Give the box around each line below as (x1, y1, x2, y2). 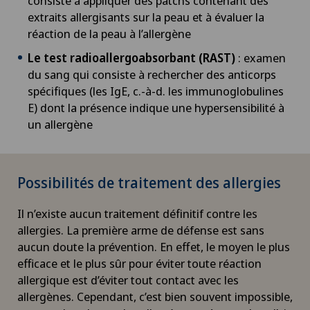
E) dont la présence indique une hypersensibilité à (28, 99, 284, 116)
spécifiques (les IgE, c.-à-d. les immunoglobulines (28, 82, 284, 99)
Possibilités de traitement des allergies (17, 172, 281, 192)
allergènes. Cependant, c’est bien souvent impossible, (17, 288, 293, 304)
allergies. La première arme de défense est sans (17, 221, 264, 238)
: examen (235, 49, 286, 66)
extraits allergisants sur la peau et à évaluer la (28, 8, 264, 25)
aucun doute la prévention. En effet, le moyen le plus (17, 238, 290, 255)
